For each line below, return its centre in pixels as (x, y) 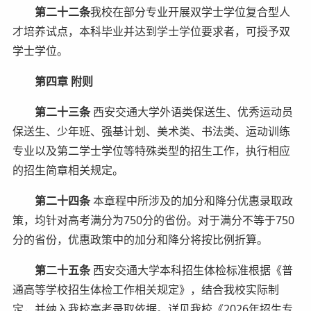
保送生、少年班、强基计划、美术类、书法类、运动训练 (151, 131)
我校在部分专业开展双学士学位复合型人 (190, 11)
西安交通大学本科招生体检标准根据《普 (191, 270)
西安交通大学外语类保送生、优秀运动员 (191, 111)
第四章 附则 (64, 81)
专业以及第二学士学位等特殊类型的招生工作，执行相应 (151, 150)
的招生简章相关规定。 (68, 170)
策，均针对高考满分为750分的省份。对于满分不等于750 (153, 220)
